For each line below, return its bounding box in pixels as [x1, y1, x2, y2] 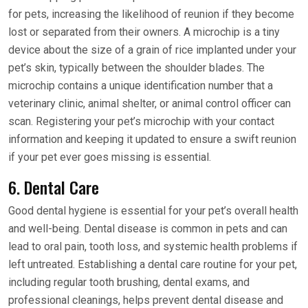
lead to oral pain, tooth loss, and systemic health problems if [8, 240, 298, 254]
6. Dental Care [8, 175, 99, 200]
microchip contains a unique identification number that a [8, 79, 273, 93]
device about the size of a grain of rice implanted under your [8, 43, 296, 57]
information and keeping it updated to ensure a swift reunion [8, 133, 296, 146]
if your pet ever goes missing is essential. [8, 151, 211, 164]
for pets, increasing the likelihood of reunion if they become [8, 8, 294, 21]
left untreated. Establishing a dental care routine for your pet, [8, 258, 297, 272]
